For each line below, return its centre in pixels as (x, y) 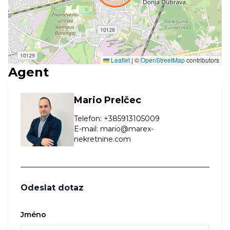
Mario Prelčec (107, 100)
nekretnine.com (102, 139)
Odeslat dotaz (52, 188)
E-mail (85, 129)
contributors (202, 60)
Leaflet (120, 60)
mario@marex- (127, 129)
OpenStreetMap (163, 60)
